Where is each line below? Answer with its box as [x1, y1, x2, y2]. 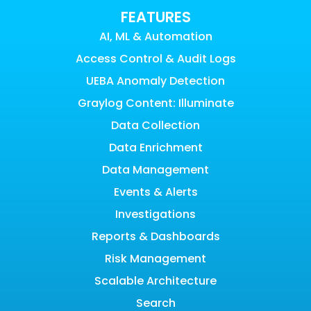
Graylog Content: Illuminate [77, 94, 234, 111]
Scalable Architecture [94, 272, 217, 289]
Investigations [115, 205, 196, 222]
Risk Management [105, 250, 206, 267]
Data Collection [111, 117, 200, 133]
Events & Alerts [113, 183, 198, 200]
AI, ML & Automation [99, 28, 212, 44]
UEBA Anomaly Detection [86, 72, 225, 89]
